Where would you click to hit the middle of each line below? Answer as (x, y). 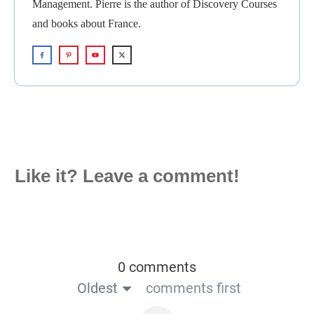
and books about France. (87, 23)
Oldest (97, 288)
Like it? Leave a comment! (127, 176)
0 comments (157, 267)
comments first (193, 288)
